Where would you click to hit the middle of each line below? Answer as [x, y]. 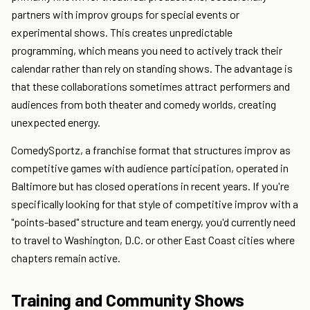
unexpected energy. [56, 122]
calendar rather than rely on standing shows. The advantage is [152, 69]
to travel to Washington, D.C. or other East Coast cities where [153, 240]
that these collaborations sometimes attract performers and [151, 86]
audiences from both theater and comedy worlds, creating [144, 104]
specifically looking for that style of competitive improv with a [155, 204]
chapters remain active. [66, 258]
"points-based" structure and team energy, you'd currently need [153, 222]
